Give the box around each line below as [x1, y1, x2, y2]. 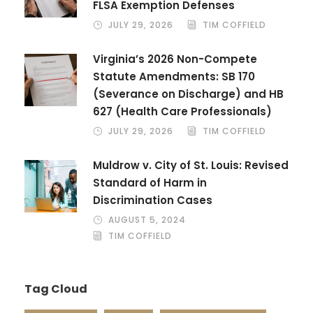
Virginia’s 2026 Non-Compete [93, 51, 257, 66]
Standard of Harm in [93, 175, 207, 190]
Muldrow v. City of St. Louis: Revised [93, 157, 289, 173]
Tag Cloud [24, 280, 87, 297]
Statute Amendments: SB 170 [93, 68, 255, 84]
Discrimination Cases [93, 192, 212, 208]
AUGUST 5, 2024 [108, 213, 186, 226]
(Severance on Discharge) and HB [93, 86, 284, 101]
